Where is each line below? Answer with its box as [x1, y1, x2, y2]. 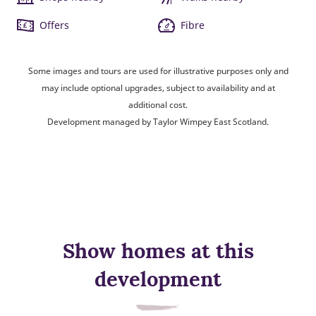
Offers [39, 18, 69, 32]
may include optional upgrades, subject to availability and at [41, 82, 275, 93]
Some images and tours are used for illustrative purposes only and [28, 65, 288, 76]
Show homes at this [62, 238, 254, 264]
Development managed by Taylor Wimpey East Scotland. [47, 116, 269, 127]
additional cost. [128, 99, 188, 110]
